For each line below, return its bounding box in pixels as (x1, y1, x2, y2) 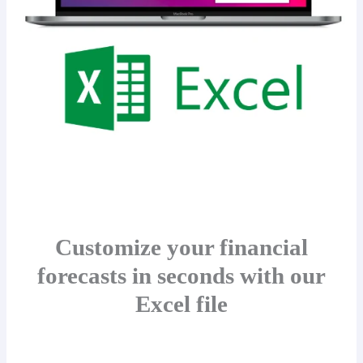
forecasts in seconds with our (37, 262, 326, 288)
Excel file (135, 290, 228, 317)
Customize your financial (55, 233, 308, 260)
